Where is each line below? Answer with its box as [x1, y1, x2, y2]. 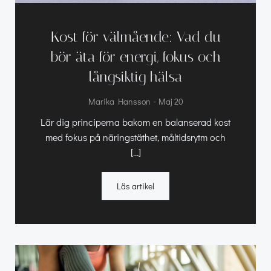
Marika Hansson [88, 95, 151, 107]
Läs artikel [117, 180, 154, 192]
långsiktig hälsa [89, 68, 182, 85]
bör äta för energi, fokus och [50, 48, 221, 65]
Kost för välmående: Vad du [50, 28, 221, 45]
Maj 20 [158, 95, 183, 107]
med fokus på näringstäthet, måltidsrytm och [45, 130, 226, 143]
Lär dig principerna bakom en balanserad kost [41, 115, 230, 128]
